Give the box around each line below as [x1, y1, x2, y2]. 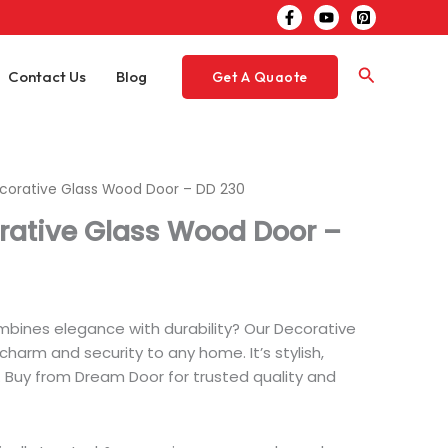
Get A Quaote [211, 67, 308, 86]
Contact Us [7, 66, 86, 86]
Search [356, 62, 420, 88]
